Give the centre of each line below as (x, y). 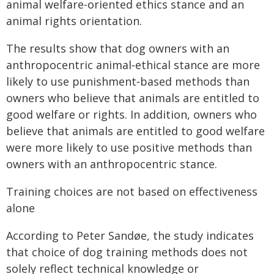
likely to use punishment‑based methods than (128, 81)
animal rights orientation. (74, 21)
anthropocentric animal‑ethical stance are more (133, 65)
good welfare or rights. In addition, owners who (131, 114)
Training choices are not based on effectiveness (132, 191)
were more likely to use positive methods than (129, 147)
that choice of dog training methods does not (127, 252)
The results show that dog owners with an (118, 48)
